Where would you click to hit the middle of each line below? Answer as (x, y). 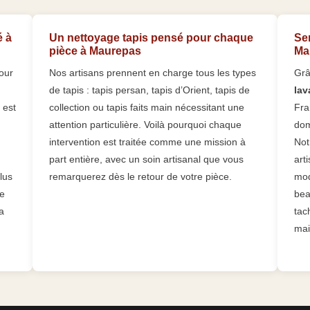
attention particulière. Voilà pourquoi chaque (146, 125)
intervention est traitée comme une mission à (148, 142)
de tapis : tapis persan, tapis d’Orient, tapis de (150, 90)
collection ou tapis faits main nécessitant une (147, 108)
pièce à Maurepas (95, 51)
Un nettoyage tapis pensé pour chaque (152, 38)
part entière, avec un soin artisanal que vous (147, 159)
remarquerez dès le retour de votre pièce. (141, 177)
